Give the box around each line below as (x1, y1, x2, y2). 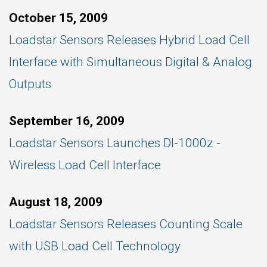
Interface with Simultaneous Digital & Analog (9, 55, 252, 69)
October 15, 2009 (9, 11, 108, 25)
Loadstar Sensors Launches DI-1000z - (9, 136, 221, 150)
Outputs (9, 77, 51, 91)
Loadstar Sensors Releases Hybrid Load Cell (9, 33, 250, 47)
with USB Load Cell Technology (9, 239, 181, 253)
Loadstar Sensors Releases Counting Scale (9, 217, 243, 231)
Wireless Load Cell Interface (9, 158, 161, 172)
